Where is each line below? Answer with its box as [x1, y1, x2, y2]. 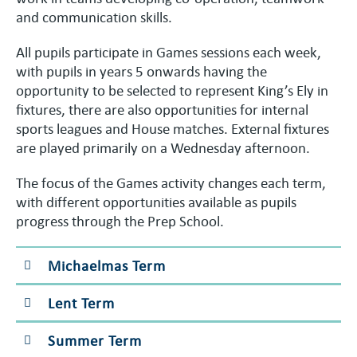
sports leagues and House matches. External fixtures [16, 119, 329, 137]
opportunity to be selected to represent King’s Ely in [16, 80, 328, 99]
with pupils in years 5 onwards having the [16, 61, 267, 80]
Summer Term [48, 331, 142, 349]
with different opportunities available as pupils [16, 192, 296, 210]
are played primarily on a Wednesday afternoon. [16, 138, 310, 156]
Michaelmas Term [48, 256, 166, 274]
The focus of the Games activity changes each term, [16, 173, 326, 191]
